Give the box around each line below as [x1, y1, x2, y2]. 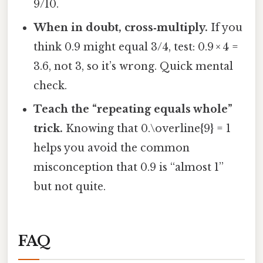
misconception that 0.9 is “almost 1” [33, 161, 224, 174]
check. [33, 79, 68, 93]
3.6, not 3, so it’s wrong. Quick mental [33, 60, 234, 73]
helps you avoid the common [33, 141, 190, 155]
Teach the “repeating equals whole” [33, 103, 233, 116]
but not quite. [33, 180, 106, 194]
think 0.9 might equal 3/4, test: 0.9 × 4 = [33, 41, 239, 54]
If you [208, 21, 243, 35]
